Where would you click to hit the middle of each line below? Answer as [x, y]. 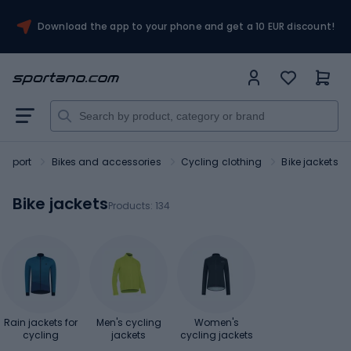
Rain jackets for [41, 322]
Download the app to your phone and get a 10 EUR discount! [186, 26]
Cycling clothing [221, 162]
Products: [132, 206]
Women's [216, 322]
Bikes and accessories [106, 162]
